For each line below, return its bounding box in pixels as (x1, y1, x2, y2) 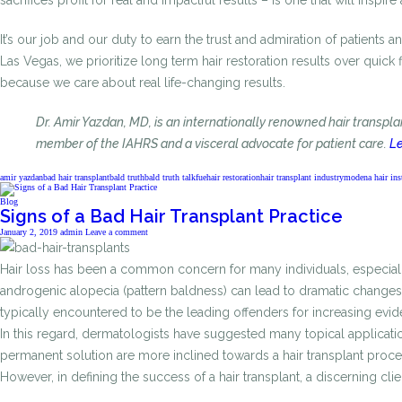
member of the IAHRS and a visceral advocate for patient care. (36, 136, 389, 151)
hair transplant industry (260, 172, 344, 182)
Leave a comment (85, 227, 148, 237)
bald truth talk (144, 172, 196, 182)
